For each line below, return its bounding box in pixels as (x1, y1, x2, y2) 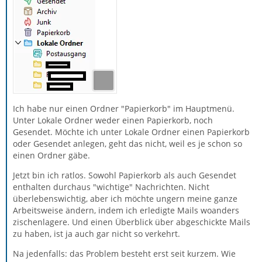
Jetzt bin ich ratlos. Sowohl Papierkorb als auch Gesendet (13, 170, 236, 181)
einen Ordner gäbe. (13, 150, 90, 161)
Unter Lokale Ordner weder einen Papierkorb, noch (13, 115, 213, 126)
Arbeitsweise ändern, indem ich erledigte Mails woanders (13, 205, 239, 216)
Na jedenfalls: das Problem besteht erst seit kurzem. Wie (13, 248, 236, 259)
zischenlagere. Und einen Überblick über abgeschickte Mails (13, 216, 250, 227)
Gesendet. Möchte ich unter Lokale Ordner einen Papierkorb (13, 126, 250, 137)
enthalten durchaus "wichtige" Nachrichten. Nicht (13, 181, 209, 192)
